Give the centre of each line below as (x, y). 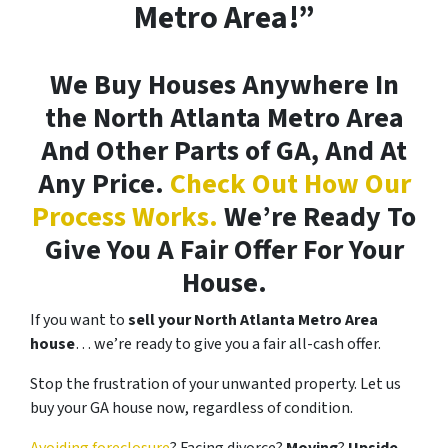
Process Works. (125, 217)
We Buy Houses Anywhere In (224, 85)
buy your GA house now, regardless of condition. (191, 408)
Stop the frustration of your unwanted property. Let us (215, 384)
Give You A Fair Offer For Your (224, 250)
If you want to (77, 320)
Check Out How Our (290, 184)
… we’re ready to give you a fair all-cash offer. (228, 344)
